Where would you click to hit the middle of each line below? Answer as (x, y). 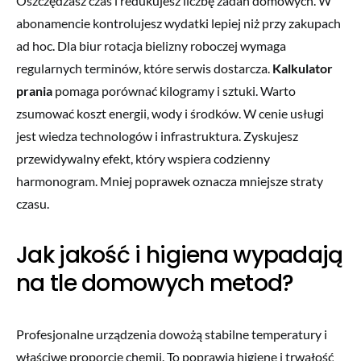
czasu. (33, 203)
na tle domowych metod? (155, 283)
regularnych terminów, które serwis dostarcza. (144, 68)
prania (34, 90)
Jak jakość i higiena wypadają (180, 255)
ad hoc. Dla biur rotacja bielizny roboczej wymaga (151, 45)
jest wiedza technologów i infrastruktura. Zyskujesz (157, 135)
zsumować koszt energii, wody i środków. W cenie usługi (170, 113)
